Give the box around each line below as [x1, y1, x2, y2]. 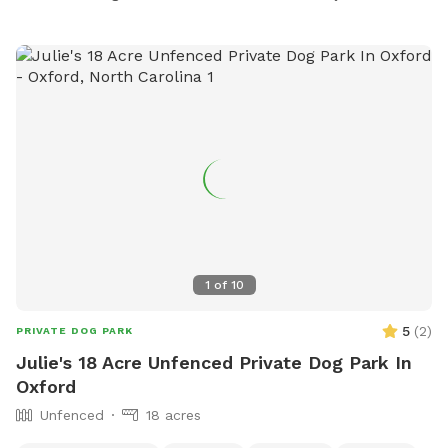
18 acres [146, 407, 201, 424]
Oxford [16, 376, 76, 398]
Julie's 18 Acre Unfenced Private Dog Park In [16, 352, 412, 374]
